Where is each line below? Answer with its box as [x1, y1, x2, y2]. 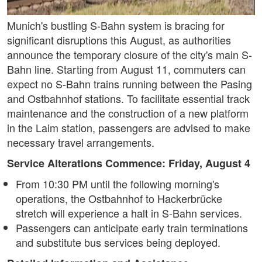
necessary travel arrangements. [7, 135, 154, 150]
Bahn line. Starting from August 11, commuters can [7, 61, 246, 77]
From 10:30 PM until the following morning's [16, 176, 219, 192]
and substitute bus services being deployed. [16, 235, 220, 250]
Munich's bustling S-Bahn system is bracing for [7, 18, 225, 33]
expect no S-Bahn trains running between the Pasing [7, 76, 252, 92]
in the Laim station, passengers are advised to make [7, 120, 250, 136]
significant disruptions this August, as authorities [7, 32, 231, 48]
